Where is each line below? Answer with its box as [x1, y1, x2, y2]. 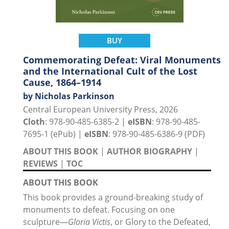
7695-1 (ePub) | [23, 128, 84, 140]
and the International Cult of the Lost [23, 64, 197, 77]
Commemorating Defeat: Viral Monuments [23, 53, 221, 66]
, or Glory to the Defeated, [110, 216, 211, 227]
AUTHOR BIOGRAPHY [107, 145, 192, 157]
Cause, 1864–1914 [23, 76, 101, 88]
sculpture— [23, 216, 68, 227]
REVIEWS [23, 157, 58, 169]
